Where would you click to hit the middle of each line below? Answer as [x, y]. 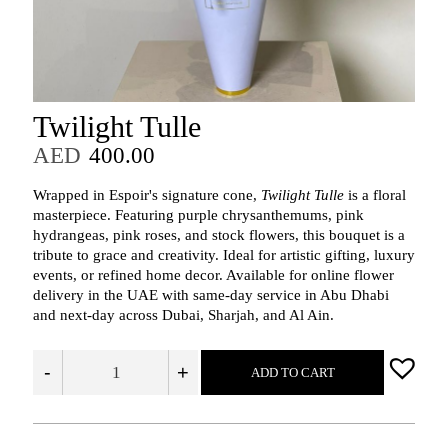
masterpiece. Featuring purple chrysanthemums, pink [198, 215]
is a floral [374, 195]
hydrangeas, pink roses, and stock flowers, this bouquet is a [218, 235]
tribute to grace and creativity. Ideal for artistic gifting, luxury [223, 255]
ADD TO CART [292, 373]
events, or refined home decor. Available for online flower [213, 275]
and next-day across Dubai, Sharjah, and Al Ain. [183, 315]
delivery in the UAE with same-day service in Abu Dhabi [210, 295]
